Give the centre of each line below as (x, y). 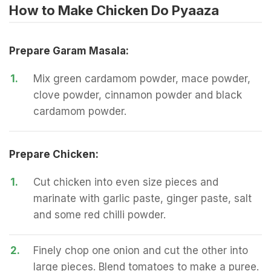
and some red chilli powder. (100, 215)
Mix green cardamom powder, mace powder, (142, 79)
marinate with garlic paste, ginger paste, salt (142, 198)
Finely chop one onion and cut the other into (141, 250)
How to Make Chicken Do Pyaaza (114, 10)
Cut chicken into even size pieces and (126, 182)
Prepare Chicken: (54, 154)
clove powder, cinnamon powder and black (138, 95)
